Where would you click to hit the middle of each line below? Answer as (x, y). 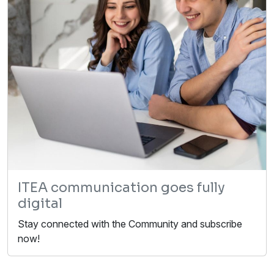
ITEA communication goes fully (121, 188)
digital (40, 204)
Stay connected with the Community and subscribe (130, 224)
